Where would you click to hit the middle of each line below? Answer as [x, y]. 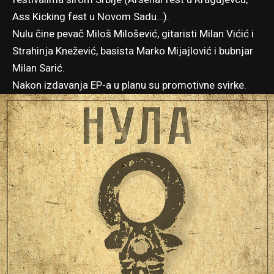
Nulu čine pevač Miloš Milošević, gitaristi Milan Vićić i [133, 34]
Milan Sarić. [39, 68]
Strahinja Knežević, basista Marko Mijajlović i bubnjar [133, 51]
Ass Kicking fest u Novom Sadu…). [91, 17]
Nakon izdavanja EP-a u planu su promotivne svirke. [129, 85]
